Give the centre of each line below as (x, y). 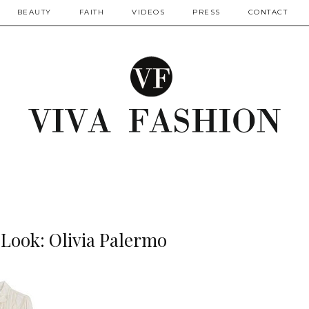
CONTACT (268, 12)
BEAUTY (34, 12)
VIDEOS (148, 12)
